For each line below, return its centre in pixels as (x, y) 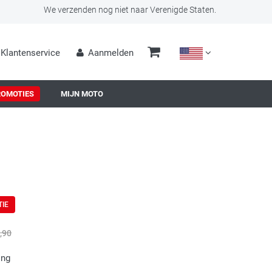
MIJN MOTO (82, 94)
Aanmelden (110, 53)
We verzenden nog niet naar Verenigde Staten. (130, 10)
